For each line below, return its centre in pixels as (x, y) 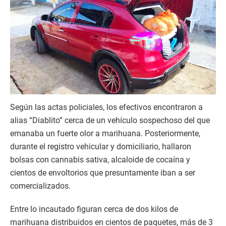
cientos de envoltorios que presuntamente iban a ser (103, 173)
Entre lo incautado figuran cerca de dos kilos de (94, 209)
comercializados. (40, 186)
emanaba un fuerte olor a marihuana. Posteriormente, (105, 134)
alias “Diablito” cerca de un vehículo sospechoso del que (110, 121)
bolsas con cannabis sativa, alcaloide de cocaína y (100, 160)
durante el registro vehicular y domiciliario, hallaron (101, 147)
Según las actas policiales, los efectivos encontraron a (106, 107)
